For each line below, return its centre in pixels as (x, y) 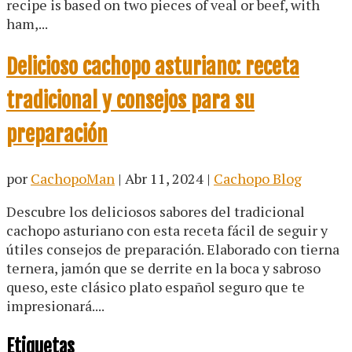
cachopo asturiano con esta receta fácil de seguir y (167, 231)
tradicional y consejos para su (130, 101)
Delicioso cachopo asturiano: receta (153, 67)
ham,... (27, 23)
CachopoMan (73, 179)
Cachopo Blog (258, 179)
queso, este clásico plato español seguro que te (156, 287)
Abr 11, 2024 (164, 179)
